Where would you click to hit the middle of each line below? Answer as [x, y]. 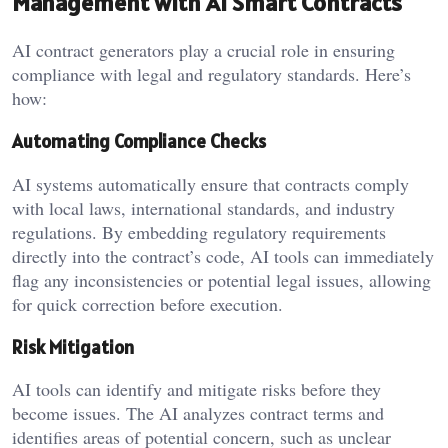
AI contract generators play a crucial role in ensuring [203, 50]
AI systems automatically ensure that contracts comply [210, 183]
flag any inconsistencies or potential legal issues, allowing [221, 279]
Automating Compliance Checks [139, 141]
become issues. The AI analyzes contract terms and [198, 413]
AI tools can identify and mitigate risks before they [196, 389]
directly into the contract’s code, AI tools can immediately [223, 255]
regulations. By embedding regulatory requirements [199, 231]
